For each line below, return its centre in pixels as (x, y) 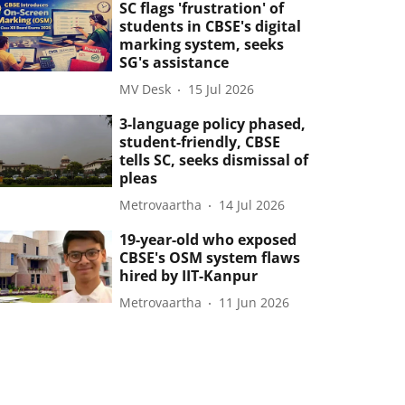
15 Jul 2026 (221, 89)
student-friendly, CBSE (200, 141)
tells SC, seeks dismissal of (214, 160)
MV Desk (146, 89)
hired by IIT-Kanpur (189, 275)
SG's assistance (174, 62)
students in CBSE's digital (211, 26)
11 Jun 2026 (254, 303)
